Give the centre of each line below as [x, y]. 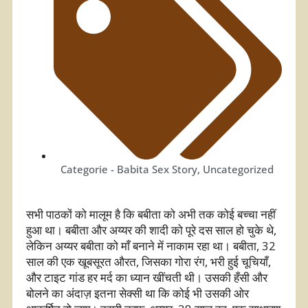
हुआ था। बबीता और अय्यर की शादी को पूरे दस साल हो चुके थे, [151, 230]
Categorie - [87, 169]
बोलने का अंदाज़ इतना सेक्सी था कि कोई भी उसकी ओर [137, 293]
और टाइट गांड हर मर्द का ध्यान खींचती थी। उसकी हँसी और [147, 277]
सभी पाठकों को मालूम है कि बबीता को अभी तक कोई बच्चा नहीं [151, 214]
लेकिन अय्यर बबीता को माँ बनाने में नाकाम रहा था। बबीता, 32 [151, 245]
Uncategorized [238, 169]
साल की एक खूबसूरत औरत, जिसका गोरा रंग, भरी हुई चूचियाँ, [148, 261]
